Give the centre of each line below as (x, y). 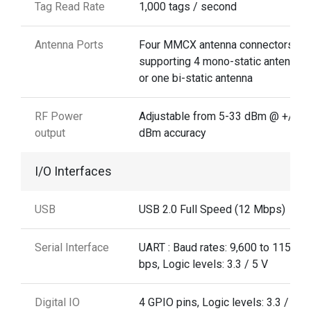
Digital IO (57, 302)
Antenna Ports (69, 44)
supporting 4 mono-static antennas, (224, 61)
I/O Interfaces (73, 171)
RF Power (59, 116)
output (50, 133)
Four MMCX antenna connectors (216, 44)
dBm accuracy (173, 133)
